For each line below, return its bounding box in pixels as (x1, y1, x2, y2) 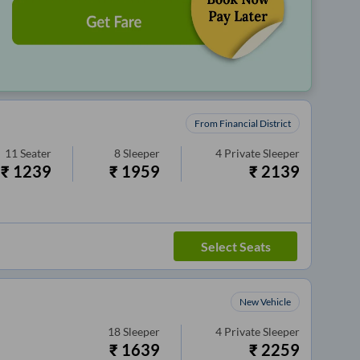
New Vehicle (239, 295, 292, 308)
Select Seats (200, 238, 271, 254)
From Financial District (194, 117, 292, 129)
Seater (20, 145, 52, 160)
